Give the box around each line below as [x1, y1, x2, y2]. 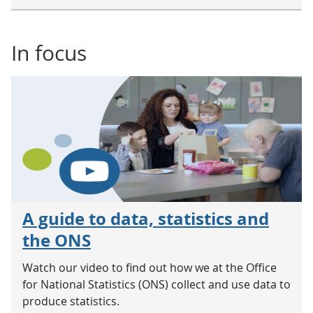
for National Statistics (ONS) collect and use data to [22, 277, 291, 292]
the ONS [22, 228, 91, 252]
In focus [11, 39, 87, 67]
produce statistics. [22, 293, 119, 309]
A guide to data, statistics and [22, 207, 269, 231]
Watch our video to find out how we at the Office [22, 260, 277, 275]
